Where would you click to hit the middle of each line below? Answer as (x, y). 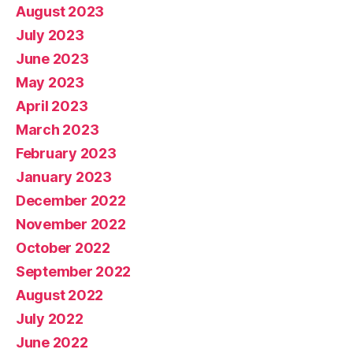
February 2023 (66, 153)
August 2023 (60, 11)
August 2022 (60, 295)
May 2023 (50, 82)
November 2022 (71, 224)
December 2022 (71, 200)
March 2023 (58, 129)
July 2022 (50, 318)
